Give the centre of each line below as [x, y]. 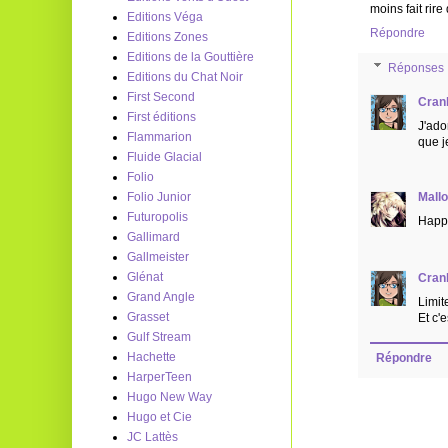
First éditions [161, 117]
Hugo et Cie [159, 417]
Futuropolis [157, 217]
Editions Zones [167, 37]
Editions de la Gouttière [190, 57]
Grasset [148, 317]
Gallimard [153, 237]
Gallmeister [158, 257]
